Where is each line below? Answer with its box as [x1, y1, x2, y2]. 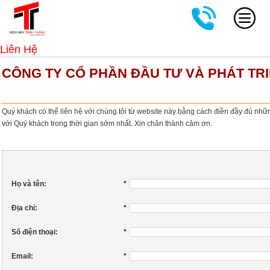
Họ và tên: [11, 180, 46, 188]
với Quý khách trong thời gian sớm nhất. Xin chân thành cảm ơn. [2, 119, 212, 128]
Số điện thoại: [11, 228, 58, 236]
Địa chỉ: [11, 204, 37, 212]
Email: [11, 252, 33, 260]
